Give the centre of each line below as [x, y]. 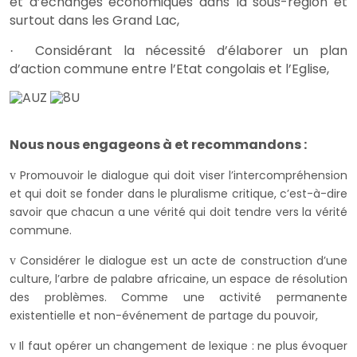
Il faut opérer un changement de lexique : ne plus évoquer [184, 346]
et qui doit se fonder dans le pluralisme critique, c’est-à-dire [178, 194]
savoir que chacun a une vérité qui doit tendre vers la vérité [178, 212]
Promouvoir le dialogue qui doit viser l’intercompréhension [184, 176]
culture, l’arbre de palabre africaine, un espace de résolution [178, 279]
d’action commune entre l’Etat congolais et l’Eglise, [169, 69]
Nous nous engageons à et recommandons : [158, 145]
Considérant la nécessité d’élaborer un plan [192, 51]
